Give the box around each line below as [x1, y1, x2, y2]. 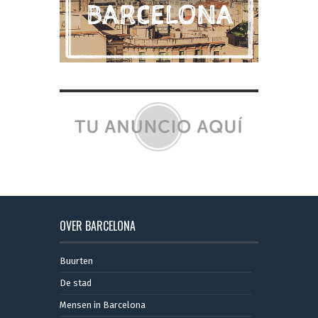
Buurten [60, 255, 93, 266]
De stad [60, 277, 92, 288]
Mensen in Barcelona [60, 299, 146, 310]
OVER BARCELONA [60, 216, 136, 234]
